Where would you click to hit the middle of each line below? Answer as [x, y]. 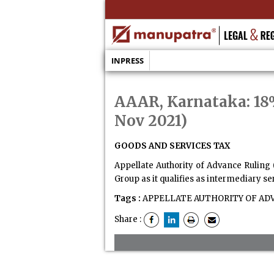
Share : [128, 220]
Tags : [127, 198]
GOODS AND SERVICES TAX [172, 146]
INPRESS [127, 61]
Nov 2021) [150, 121]
